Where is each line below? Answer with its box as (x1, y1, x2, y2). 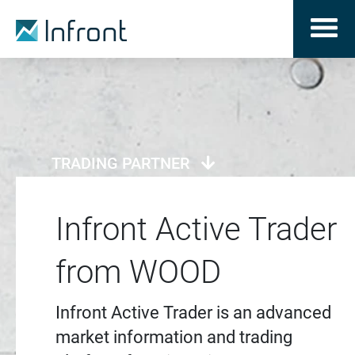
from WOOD (55, 254, 221, 291)
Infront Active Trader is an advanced (55, 303, 331, 323)
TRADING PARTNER (52, 154, 189, 173)
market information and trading (55, 327, 292, 347)
